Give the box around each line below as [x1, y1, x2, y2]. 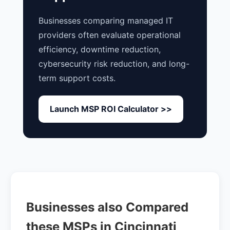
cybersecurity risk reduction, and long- [39, 59, 189, 69]
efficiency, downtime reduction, [39, 44, 161, 55]
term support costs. [39, 73, 116, 84]
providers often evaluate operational [39, 30, 181, 41]
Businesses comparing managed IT [39, 15, 173, 26]
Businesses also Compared [26, 199, 188, 215]
